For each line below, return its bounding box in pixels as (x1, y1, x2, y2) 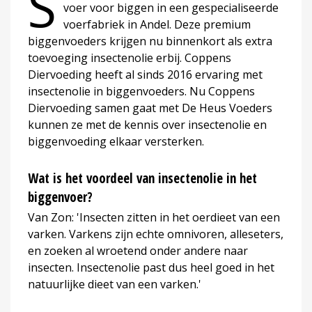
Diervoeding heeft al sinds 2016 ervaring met (28, 66, 263, 82)
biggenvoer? (28, 187, 93, 206)
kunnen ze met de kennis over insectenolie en (28, 116, 267, 132)
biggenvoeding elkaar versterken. (28, 133, 204, 149)
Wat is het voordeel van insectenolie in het (28, 169, 257, 187)
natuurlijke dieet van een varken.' (28, 276, 201, 292)
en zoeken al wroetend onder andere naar (28, 242, 248, 258)
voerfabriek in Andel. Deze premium (63, 16, 251, 32)
